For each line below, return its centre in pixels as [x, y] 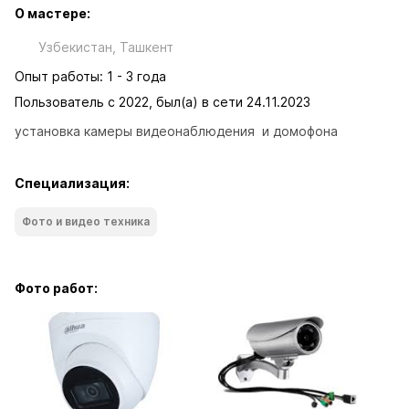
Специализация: [72, 183]
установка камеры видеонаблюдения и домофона [176, 131]
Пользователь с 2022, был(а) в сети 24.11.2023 [163, 102]
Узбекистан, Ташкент [106, 47]
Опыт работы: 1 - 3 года [90, 76]
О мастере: [52, 13]
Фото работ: [56, 288]
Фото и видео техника [86, 221]
